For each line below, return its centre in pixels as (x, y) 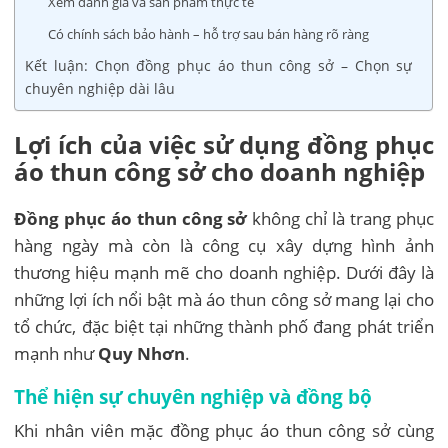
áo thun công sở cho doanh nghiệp (220, 171)
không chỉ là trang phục (340, 218)
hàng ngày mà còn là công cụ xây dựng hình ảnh (224, 245)
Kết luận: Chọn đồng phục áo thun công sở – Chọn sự (219, 65)
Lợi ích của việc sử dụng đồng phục (224, 144)
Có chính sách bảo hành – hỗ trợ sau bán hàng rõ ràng (209, 33)
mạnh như (56, 353)
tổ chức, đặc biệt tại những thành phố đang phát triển (224, 326)
